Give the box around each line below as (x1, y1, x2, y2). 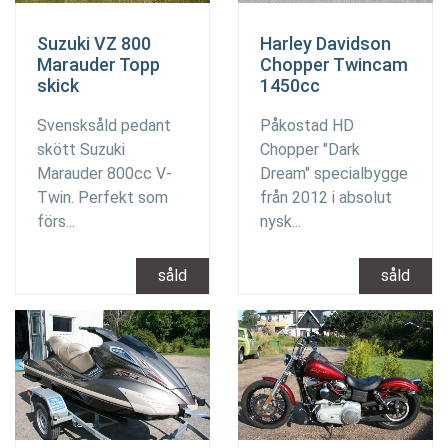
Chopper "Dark (260, 139, 360, 159)
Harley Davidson (260, 32, 391, 54)
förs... (37, 211, 75, 231)
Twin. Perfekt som (37, 187, 168, 207)
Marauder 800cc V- (37, 163, 172, 183)
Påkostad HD (260, 115, 354, 135)
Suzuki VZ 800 (37, 32, 151, 54)
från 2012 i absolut (260, 187, 392, 207)
